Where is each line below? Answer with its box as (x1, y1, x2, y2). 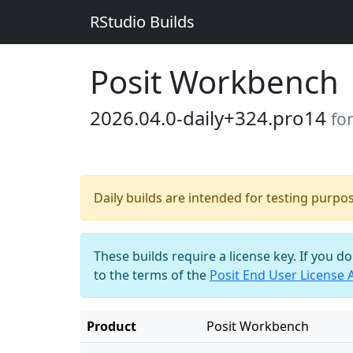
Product (87, 318, 136, 335)
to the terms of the (94, 266, 210, 284)
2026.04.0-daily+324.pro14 (90, 105, 331, 131)
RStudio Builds (90, 11, 195, 32)
